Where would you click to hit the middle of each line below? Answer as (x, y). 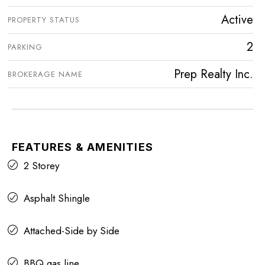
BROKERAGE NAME (45, 75)
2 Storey (41, 166)
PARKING (25, 47)
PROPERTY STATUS (44, 20)
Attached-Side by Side (72, 231)
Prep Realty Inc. (214, 75)
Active (237, 20)
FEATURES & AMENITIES (83, 147)
